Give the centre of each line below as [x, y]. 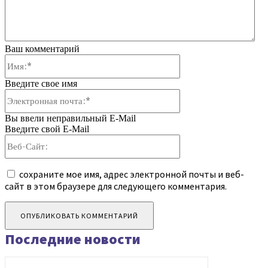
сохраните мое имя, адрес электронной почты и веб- [132, 174]
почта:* [195, 105]
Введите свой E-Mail [47, 129]
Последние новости [73, 239]
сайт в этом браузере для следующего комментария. [116, 186]
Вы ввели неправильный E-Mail [70, 118]
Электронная [206, 94]
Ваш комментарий [42, 49]
